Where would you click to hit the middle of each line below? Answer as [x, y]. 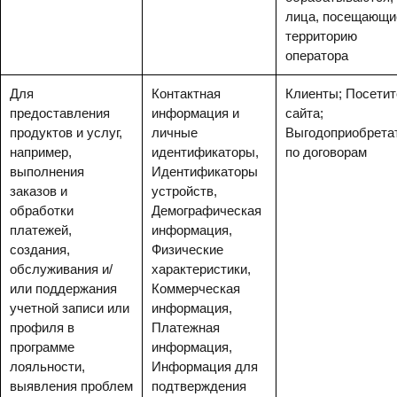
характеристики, [201, 269]
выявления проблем [71, 386]
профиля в [42, 327]
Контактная [186, 93]
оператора [317, 55]
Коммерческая [196, 288]
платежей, [41, 230]
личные [175, 132]
